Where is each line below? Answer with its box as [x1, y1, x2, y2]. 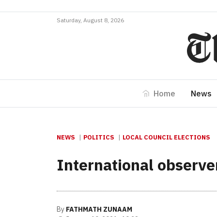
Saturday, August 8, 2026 [57, 16, 124, 24]
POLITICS [83, 133, 114, 141]
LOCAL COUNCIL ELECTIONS [123, 133, 210, 141]
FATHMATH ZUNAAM [66, 205, 132, 214]
